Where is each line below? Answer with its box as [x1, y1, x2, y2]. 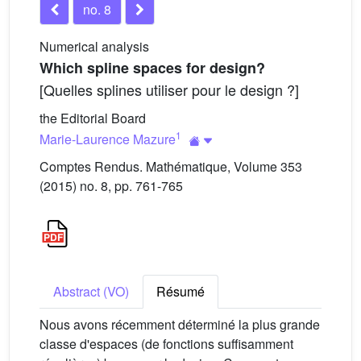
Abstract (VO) [53, 282, 129, 301]
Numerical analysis [39, 37, 149, 56]
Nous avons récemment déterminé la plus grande [39, 315, 320, 334]
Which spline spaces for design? [39, 57, 265, 78]
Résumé [156, 282, 205, 301]
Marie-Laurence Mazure [39, 129, 176, 148]
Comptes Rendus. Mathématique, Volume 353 [39, 157, 302, 176]
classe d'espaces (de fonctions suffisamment [39, 334, 293, 353]
